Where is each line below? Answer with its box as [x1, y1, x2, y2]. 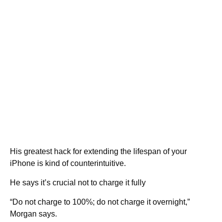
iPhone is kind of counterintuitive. [10, 159, 126, 168]
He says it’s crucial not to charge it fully [10, 178, 146, 187]
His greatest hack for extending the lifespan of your [10, 147, 187, 156]
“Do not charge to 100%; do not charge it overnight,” [10, 198, 190, 207]
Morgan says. [10, 210, 57, 219]
